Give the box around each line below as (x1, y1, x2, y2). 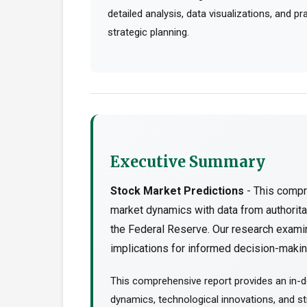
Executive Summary (110, 152, 265, 171)
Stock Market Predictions (110, 184, 244, 197)
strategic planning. (108, 26, 189, 38)
